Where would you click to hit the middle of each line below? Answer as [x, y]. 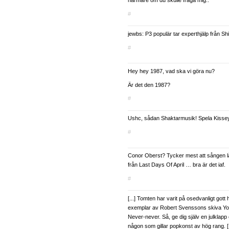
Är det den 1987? [149, 85]
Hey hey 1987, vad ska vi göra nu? [171, 71]
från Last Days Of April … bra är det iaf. [177, 165]
